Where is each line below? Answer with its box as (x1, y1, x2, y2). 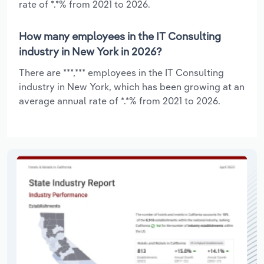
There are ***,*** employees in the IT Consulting (19, 66, 224, 78)
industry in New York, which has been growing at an (19, 80, 245, 93)
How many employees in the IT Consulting (19, 29, 221, 43)
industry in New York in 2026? (19, 44, 162, 58)
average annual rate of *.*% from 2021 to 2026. (19, 94, 220, 107)
